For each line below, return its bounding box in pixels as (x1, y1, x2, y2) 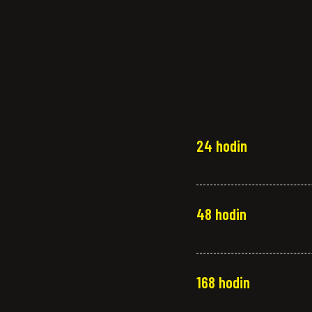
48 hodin (196, 203, 247, 224)
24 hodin (196, 135, 247, 155)
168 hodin (196, 272, 250, 292)
